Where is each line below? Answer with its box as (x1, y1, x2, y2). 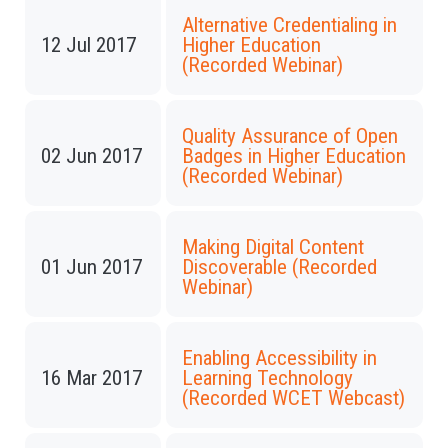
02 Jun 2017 (41, 144, 142, 168)
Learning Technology (182, 366, 353, 390)
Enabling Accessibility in (182, 346, 377, 370)
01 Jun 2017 (41, 255, 142, 279)
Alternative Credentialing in (182, 13, 397, 37)
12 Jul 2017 (41, 33, 136, 57)
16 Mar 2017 (41, 366, 142, 390)
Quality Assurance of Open (182, 124, 398, 148)
